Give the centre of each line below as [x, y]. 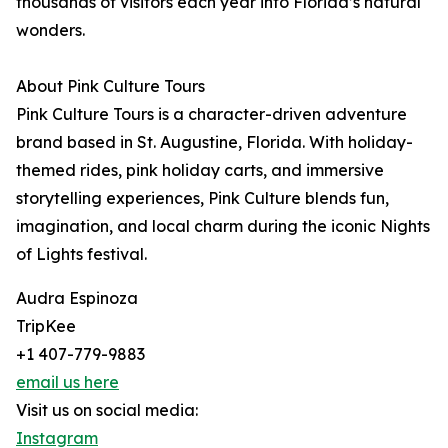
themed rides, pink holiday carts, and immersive [200, 170]
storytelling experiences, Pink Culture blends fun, [202, 198]
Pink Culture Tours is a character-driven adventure [211, 114]
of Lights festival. [81, 254]
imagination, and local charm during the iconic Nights [223, 226]
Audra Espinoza [77, 298]
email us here [67, 382]
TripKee [46, 326]
